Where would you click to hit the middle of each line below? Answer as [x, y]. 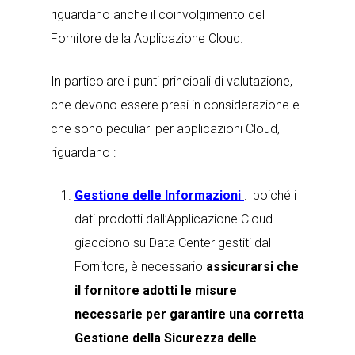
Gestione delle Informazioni [159, 195]
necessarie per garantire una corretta [189, 314]
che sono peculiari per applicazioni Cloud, [165, 129]
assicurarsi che [252, 267]
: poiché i [270, 195]
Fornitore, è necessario [140, 267]
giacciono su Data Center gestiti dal [173, 243]
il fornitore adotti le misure [156, 290]
